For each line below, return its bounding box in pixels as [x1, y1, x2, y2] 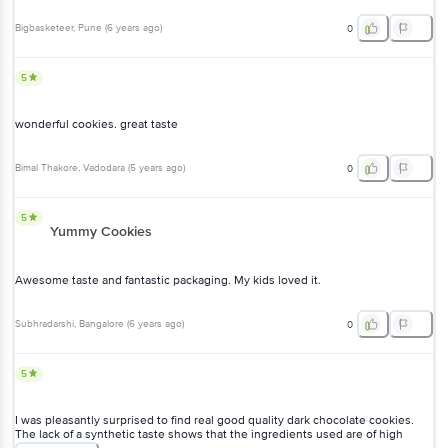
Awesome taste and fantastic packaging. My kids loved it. [15, 272, 321, 288]
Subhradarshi [15, 318, 74, 331]
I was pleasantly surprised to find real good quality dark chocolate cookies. [15, 412, 414, 428]
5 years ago [130, 162, 183, 175]
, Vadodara [78, 162, 125, 175]
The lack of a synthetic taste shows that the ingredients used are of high [15, 426, 403, 442]
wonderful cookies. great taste [15, 116, 178, 132]
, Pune [73, 22, 102, 35]
